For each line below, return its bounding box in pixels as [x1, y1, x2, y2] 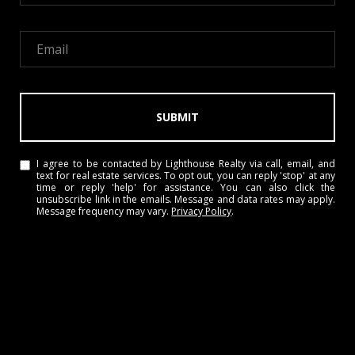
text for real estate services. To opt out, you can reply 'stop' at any [36, 169, 335, 183]
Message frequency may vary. [36, 204, 172, 219]
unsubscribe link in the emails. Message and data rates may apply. [36, 193, 335, 207]
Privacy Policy [171, 204, 232, 219]
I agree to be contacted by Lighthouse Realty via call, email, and [36, 157, 335, 171]
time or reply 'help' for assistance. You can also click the [36, 181, 335, 195]
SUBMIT [156, 109, 199, 125]
